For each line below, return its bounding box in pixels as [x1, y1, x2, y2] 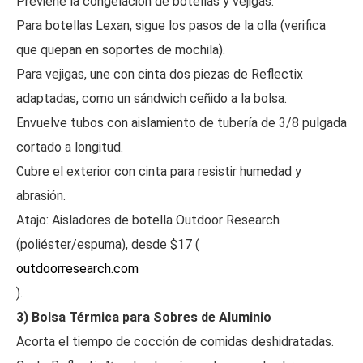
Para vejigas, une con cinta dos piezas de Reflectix [16, 66, 303, 82]
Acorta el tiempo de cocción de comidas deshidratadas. [16, 334, 334, 349]
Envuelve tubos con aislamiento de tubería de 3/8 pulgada [16, 115, 347, 130]
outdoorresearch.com [16, 261, 139, 276]
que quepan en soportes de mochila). [16, 42, 225, 58]
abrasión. [16, 188, 66, 203]
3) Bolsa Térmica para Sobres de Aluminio [16, 310, 271, 325]
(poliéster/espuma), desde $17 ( [16, 237, 199, 252]
